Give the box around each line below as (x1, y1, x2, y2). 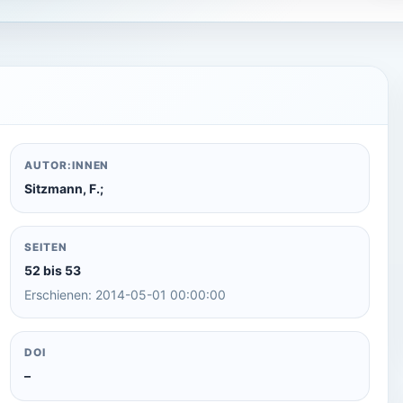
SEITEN (23, 241, 67, 255)
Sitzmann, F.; (23, 180, 103, 196)
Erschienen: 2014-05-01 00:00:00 (23, 287, 226, 303)
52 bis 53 (23, 263, 81, 279)
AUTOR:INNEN (23, 158, 110, 172)
